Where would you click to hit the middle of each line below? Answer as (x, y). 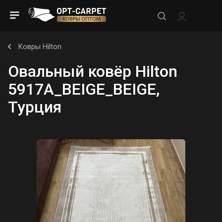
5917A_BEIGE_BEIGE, (84, 89)
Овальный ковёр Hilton (93, 71)
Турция (35, 107)
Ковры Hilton (40, 47)
